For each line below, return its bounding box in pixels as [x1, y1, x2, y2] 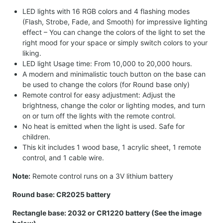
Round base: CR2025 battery [12, 190, 111, 199]
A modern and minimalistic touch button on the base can [22, 69, 206, 78]
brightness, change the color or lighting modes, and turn [22, 101, 205, 110]
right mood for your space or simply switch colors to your [22, 38, 208, 47]
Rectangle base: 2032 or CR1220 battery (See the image [12, 208, 202, 217]
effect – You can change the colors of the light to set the [22, 27, 205, 36]
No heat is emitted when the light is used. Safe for [22, 121, 185, 130]
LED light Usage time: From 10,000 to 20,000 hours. [22, 59, 192, 68]
